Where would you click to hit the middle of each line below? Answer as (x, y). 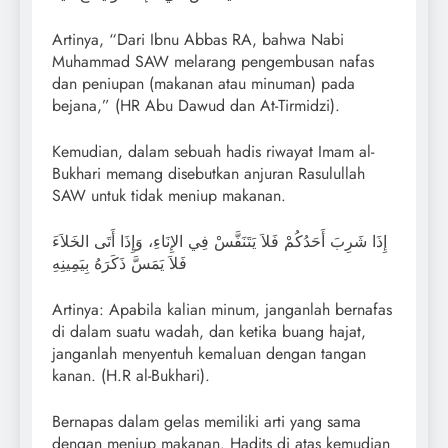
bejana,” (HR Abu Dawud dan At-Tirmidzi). (196, 106)
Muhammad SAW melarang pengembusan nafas (213, 62)
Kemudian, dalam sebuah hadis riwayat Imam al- (213, 152)
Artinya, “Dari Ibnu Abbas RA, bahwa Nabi (198, 40)
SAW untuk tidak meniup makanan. (169, 196)
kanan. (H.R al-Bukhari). (131, 376)
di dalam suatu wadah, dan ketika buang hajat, (209, 332)
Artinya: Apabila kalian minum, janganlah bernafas (222, 310)
